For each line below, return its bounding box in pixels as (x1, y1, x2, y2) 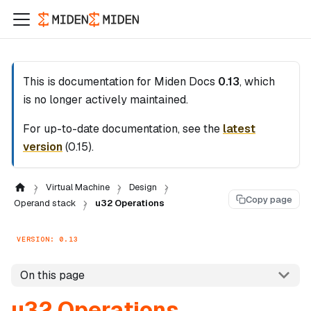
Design (128, 181, 157, 193)
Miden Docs (154, 74, 215, 89)
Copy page (246, 193, 292, 205)
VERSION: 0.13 (17, 234, 78, 244)
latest (223, 121, 255, 136)
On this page (19, 267, 85, 283)
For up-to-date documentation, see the (23, 121, 223, 136)
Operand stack (14, 197, 76, 209)
